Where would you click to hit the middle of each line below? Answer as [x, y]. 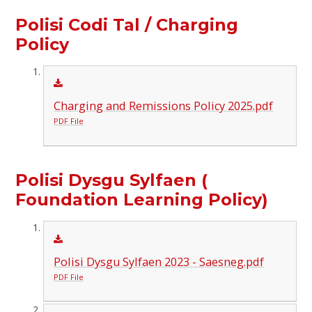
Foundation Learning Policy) [142, 200]
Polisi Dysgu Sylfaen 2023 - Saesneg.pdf [158, 262]
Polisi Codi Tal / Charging [127, 24]
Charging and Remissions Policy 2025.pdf [163, 106]
